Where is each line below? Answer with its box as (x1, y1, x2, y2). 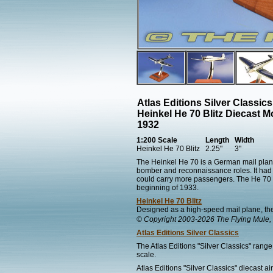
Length (205, 136, 229, 144)
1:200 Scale (136, 136, 177, 144)
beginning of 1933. (136, 183, 199, 192)
